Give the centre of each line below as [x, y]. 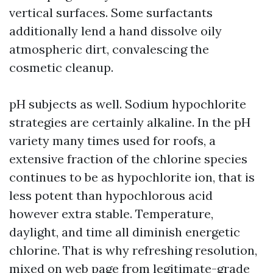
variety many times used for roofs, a [112, 140]
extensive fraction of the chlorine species [128, 159]
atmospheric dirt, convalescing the [109, 49]
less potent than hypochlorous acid [111, 195]
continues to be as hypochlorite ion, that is [132, 177]
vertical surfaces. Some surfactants [111, 12]
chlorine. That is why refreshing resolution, [133, 250]
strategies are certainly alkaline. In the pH [130, 122]
